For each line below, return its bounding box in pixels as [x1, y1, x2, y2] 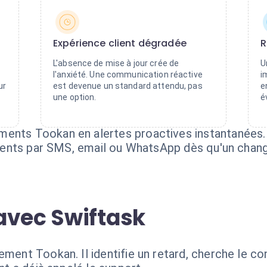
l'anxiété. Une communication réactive [53, 70, 203, 79]
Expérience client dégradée [53, 36, 187, 50]
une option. [53, 92, 97, 102]
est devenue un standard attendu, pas [53, 81, 203, 91]
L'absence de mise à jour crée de [53, 58, 179, 68]
